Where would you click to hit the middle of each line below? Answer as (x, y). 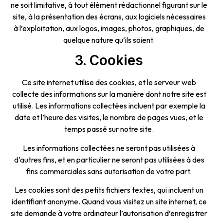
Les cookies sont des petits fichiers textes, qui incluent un (109, 190)
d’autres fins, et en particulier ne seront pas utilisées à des (109, 159)
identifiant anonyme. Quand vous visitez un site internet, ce (109, 202)
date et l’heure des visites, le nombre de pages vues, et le (109, 118)
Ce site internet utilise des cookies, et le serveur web (109, 82)
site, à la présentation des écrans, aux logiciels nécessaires (109, 17)
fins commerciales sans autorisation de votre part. (109, 171)
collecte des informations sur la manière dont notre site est (109, 94)
